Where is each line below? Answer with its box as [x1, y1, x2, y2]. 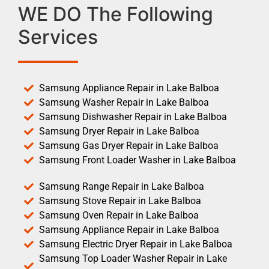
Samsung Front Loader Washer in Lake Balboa [39, 154, 236, 166]
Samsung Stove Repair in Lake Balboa [39, 195, 201, 207]
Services [18, 25, 98, 49]
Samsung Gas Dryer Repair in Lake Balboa [39, 139, 219, 151]
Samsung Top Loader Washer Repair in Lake [39, 252, 227, 264]
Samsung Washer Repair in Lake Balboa [39, 96, 209, 108]
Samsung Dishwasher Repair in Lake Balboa [39, 110, 227, 122]
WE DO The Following [18, 2, 213, 26]
